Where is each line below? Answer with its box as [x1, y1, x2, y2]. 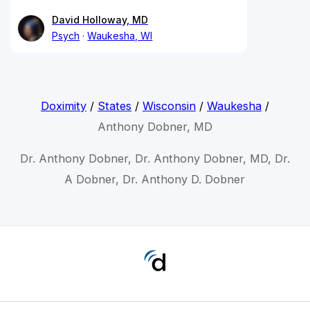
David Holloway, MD [52, 13, 148, 26]
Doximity [40, 98, 86, 113]
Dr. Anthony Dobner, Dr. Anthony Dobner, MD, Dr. [19, 151, 290, 165]
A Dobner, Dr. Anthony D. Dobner [64, 172, 246, 186]
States [97, 98, 131, 113]
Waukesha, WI [87, 29, 153, 42]
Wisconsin [142, 98, 196, 113]
